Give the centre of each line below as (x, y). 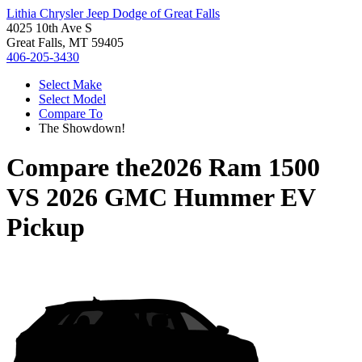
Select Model (72, 99)
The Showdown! (82, 128)
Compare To (71, 114)
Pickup (46, 227)
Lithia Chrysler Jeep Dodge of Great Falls (113, 13)
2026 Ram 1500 (235, 168)
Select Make (70, 84)
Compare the (78, 168)
